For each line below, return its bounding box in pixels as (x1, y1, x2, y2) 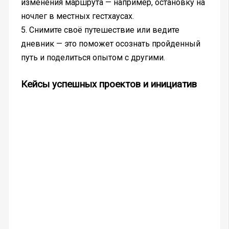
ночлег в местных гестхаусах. (20, 11, 134, 21)
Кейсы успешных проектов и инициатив (20, 79, 197, 90)
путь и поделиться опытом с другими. (20, 53, 165, 63)
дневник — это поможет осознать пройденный (20, 39, 200, 49)
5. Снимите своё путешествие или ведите (20, 25, 179, 35)
